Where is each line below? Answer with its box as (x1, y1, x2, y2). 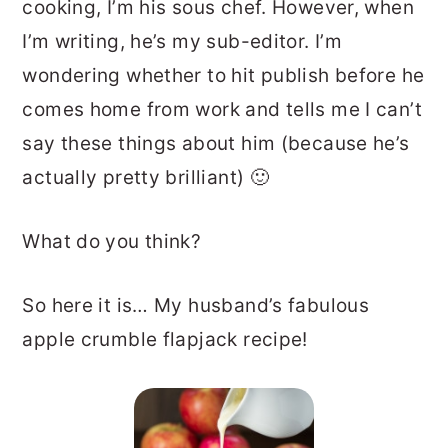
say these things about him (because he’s (22, 132, 410, 156)
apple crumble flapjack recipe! (22, 328, 308, 352)
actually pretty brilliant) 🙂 (22, 166, 270, 190)
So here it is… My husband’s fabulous (22, 294, 370, 318)
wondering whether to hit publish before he (22, 64, 425, 88)
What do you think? (22, 230, 202, 254)
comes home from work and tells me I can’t (22, 98, 422, 122)
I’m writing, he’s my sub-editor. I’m (22, 30, 343, 54)
